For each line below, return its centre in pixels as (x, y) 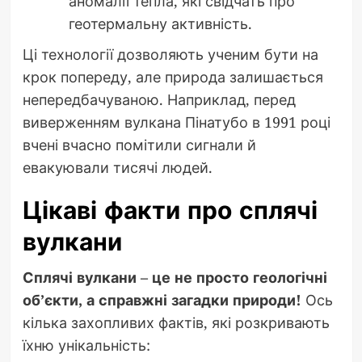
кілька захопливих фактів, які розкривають (176, 322)
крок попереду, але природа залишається (173, 76)
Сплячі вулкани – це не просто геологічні (175, 277)
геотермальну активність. (160, 23)
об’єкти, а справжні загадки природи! (162, 299)
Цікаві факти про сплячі (170, 210)
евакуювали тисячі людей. (117, 167)
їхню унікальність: (86, 345)
